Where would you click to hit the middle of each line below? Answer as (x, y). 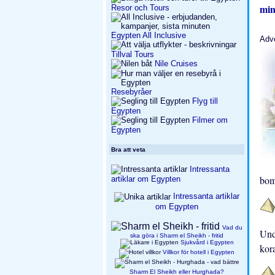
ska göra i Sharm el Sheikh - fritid (177, 235)
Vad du (232, 227)
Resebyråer (131, 92)
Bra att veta (128, 149)
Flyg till (205, 101)
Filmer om (209, 120)
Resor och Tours (140, 8)
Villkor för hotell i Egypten (199, 252)
